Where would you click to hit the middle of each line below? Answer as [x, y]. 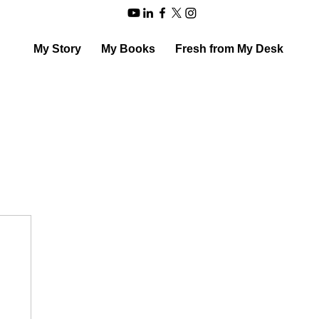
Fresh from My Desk [229, 49]
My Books [128, 49]
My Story [57, 49]
